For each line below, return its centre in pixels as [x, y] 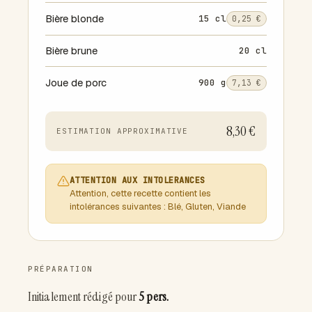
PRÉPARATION [61, 268]
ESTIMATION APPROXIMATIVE [123, 131]
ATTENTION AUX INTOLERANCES [138, 180]
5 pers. [154, 296]
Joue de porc [76, 82]
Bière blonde [75, 18]
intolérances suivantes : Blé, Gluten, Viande [158, 206]
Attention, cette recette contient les [140, 193]
